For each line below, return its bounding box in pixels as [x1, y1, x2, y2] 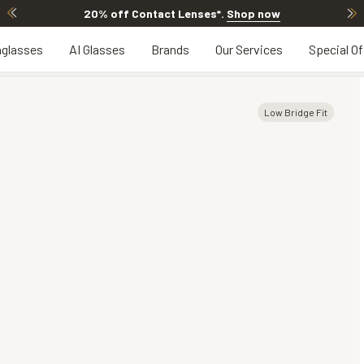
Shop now [227, 6, 280, 21]
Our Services [215, 41, 283, 57]
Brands [151, 41, 189, 57]
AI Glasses [69, 41, 125, 57]
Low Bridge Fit [264, 106, 327, 118]
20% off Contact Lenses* [84, 6, 221, 21]
